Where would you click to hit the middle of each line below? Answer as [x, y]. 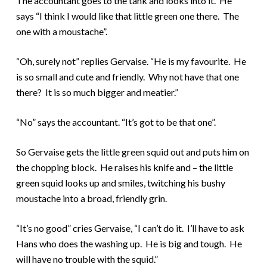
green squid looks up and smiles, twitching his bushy [120, 182]
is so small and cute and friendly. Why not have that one [127, 76]
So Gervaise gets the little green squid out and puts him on [132, 151]
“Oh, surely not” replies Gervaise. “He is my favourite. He [131, 61]
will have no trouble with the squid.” [87, 259]
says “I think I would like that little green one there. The [127, 15]
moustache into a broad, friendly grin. [91, 198]
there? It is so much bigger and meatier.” [97, 92]
